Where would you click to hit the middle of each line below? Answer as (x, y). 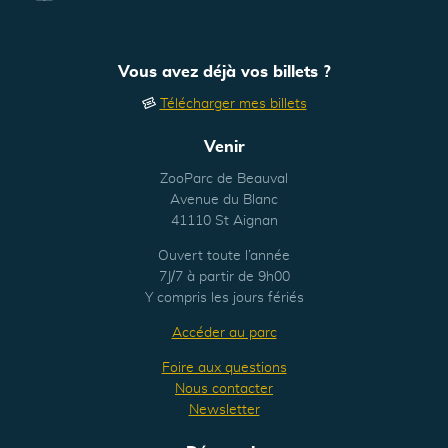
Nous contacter (224, 389)
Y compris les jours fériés (224, 298)
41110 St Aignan (224, 221)
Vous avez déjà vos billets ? (224, 72)
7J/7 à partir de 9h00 (224, 277)
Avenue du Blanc (224, 200)
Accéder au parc (224, 333)
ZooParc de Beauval (224, 179)
